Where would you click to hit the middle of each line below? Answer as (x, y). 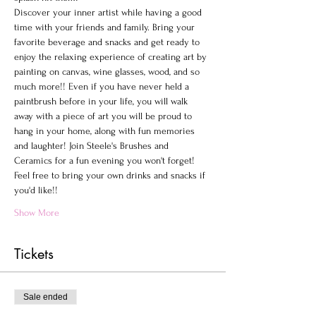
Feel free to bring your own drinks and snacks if (111, 175)
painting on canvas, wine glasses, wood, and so (108, 72)
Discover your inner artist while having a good (109, 12)
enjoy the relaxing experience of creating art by (112, 57)
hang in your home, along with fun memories (106, 131)
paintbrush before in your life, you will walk (102, 101)
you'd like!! (36, 190)
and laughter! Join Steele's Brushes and (93, 146)
